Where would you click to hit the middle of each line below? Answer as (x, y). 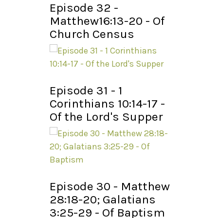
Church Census (92, 34)
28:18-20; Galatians (103, 200)
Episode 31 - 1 (86, 91)
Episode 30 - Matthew (110, 186)
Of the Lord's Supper (106, 117)
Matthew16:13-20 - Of (107, 21)
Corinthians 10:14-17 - (107, 104)
